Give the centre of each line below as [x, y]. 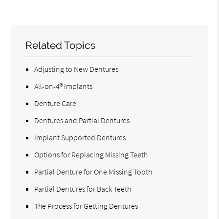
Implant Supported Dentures [80, 137]
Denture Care [55, 103]
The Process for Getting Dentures [86, 206]
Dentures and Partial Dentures [82, 120]
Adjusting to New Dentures [77, 69]
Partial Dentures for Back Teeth [83, 188]
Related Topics [61, 45]
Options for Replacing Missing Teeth [91, 154]
